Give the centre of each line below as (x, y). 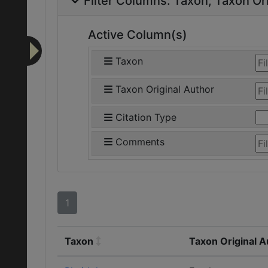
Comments (140, 142)
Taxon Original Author (165, 89)
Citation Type (146, 117)
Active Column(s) (138, 35)
